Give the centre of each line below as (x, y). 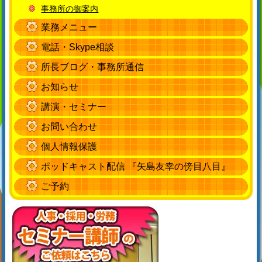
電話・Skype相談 (78, 47)
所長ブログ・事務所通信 (93, 67)
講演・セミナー (74, 107)
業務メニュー (69, 27)
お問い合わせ (69, 127)
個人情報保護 (69, 146)
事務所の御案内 (70, 9)
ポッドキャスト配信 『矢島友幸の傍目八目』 (136, 166)
